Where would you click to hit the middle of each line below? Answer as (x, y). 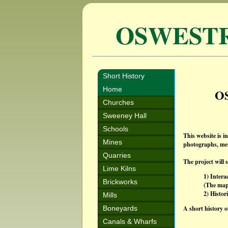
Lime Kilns (119, 168)
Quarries (117, 155)
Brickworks (120, 182)
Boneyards (120, 208)
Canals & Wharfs (130, 221)
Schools (116, 129)
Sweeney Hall (125, 116)
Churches (118, 102)
